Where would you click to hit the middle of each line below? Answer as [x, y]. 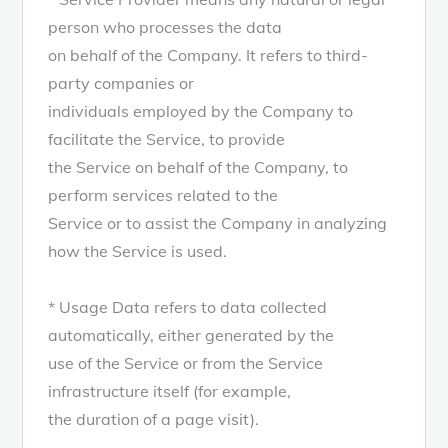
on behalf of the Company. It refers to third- [208, 54]
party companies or [121, 82]
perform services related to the [163, 194]
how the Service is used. [138, 250]
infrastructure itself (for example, [170, 390]
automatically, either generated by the [191, 334]
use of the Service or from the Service [186, 362]
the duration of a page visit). [154, 418]
